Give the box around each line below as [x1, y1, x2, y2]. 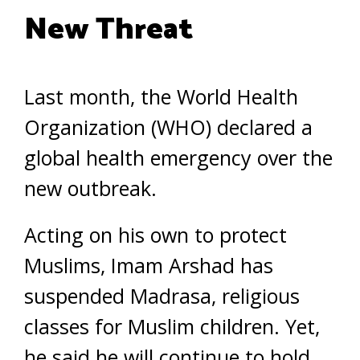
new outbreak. [24, 174, 157, 202]
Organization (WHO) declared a [24, 112, 313, 141]
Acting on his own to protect [24, 220, 287, 248]
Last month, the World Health [24, 82, 298, 110]
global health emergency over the [24, 143, 333, 171]
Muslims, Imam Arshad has [24, 251, 273, 279]
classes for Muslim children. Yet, [24, 312, 320, 340]
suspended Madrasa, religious [24, 281, 300, 309]
